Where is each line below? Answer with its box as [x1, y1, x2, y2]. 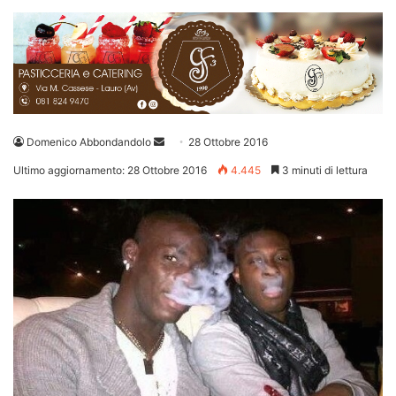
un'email [164, 156, 205, 170]
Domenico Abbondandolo [27, 135, 151, 149]
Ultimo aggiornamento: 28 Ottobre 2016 [13, 164, 207, 178]
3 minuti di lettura [279, 164, 368, 178]
